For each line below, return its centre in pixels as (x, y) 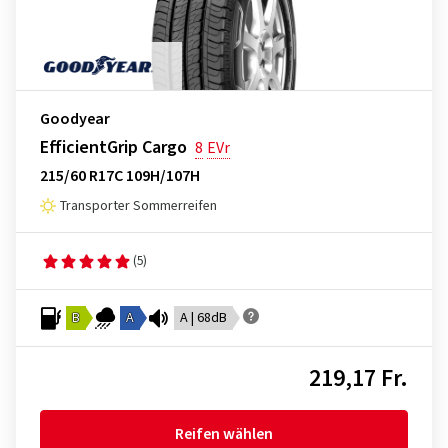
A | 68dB (203, 318)
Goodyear (75, 119)
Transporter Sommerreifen (138, 206)
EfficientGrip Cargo (113, 147)
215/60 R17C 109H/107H (120, 176)
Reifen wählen (224, 434)
